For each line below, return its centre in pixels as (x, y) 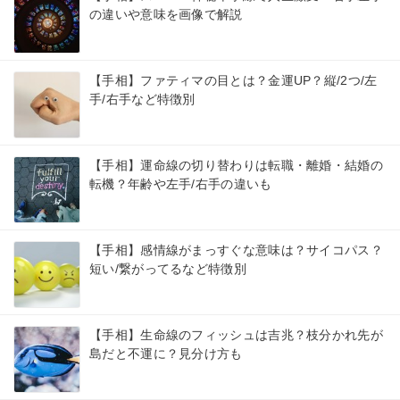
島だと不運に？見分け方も (166, 354)
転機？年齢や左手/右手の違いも (181, 184)
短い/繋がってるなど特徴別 (168, 269)
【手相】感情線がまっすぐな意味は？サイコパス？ (236, 250)
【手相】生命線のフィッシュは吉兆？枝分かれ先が (236, 335)
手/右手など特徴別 (142, 100)
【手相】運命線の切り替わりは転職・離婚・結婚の (236, 166)
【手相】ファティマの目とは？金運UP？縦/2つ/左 (233, 81)
